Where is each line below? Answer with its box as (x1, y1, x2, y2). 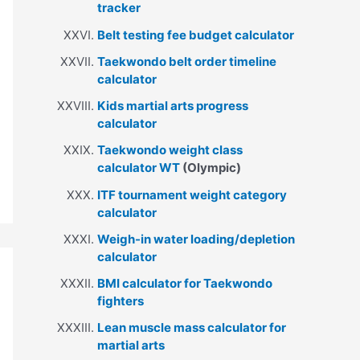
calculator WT (97, 160, 180, 176)
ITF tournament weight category (97, 186, 287, 202)
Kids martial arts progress (97, 98, 248, 114)
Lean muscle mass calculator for (97, 320, 286, 336)
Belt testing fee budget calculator (97, 27, 294, 43)
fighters (97, 293, 144, 309)
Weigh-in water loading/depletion (97, 231, 295, 247)
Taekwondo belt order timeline (97, 53, 276, 69)
